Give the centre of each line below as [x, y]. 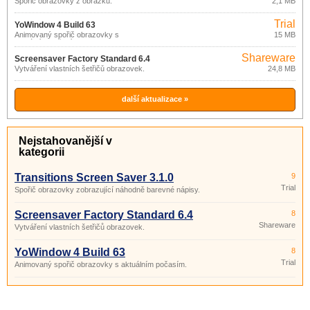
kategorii [42, 152]
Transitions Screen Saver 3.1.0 [94, 177]
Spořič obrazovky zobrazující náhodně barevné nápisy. [107, 190]
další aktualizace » [155, 99]
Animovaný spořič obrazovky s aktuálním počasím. [101, 264]
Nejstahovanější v [65, 141]
